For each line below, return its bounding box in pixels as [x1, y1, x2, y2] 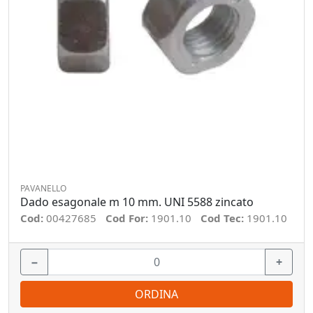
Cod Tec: [201, 211, 247, 225]
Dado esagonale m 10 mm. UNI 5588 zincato [20, 194, 254, 210]
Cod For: [105, 211, 151, 225]
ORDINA [135, 286, 178, 302]
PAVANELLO [20, 182, 66, 194]
